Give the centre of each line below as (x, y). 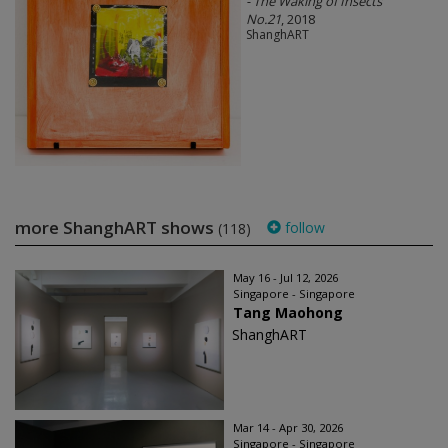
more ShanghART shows (116, 227)
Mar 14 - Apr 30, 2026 (288, 427)
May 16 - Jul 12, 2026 (285, 277)
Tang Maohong (288, 312)
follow (303, 227)
